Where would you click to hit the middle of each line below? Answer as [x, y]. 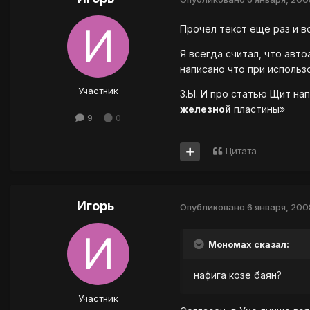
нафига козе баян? [238, 275]
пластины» [258, 109]
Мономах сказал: [248, 245]
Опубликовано [213, 207]
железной [206, 109]
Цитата [241, 151]
